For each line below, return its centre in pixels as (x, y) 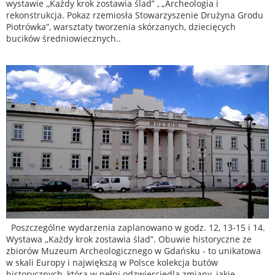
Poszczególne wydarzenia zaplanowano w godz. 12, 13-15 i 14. (136, 227)
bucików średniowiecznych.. (64, 38)
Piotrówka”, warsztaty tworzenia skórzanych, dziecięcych (121, 27)
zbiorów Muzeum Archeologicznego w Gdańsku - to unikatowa (134, 250)
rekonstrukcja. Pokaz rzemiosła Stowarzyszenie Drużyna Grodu (135, 15)
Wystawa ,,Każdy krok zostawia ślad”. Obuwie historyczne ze (129, 239)
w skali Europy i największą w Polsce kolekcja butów (112, 262)
